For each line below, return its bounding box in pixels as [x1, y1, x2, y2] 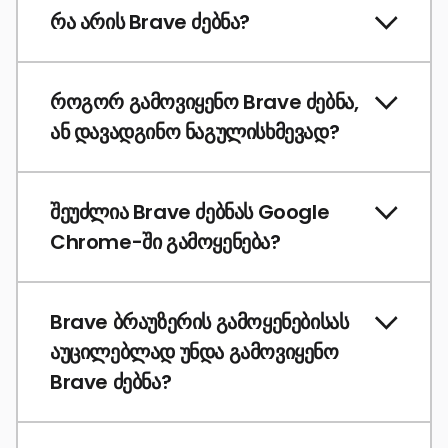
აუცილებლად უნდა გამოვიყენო [50, 338, 339, 367]
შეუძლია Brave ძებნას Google [50, 198, 330, 227]
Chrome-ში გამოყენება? [50, 228, 281, 257]
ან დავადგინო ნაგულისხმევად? [50, 118, 340, 147]
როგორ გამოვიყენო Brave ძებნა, [50, 88, 359, 117]
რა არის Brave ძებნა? [50, 8, 250, 37]
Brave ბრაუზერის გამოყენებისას [50, 308, 349, 337]
